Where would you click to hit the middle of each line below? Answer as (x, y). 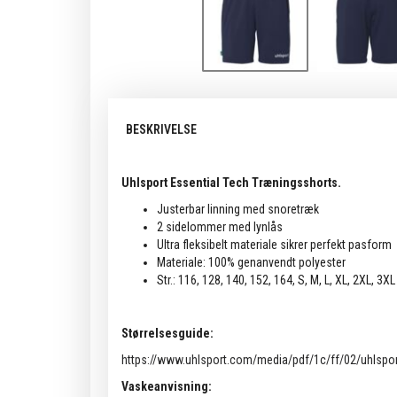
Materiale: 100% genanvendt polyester (251, 262)
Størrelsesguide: (167, 333)
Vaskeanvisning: (167, 386)
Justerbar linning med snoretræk (238, 209)
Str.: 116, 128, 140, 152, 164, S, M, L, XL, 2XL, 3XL (276, 280)
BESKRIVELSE (161, 129)
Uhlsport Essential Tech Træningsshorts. (231, 182)
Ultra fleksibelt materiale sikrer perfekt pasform (274, 244)
